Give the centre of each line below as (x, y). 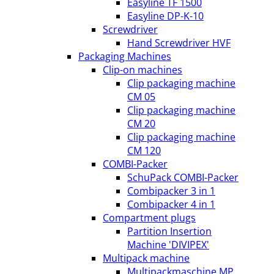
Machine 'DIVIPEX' (168, 245)
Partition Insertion (169, 231)
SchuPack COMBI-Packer (183, 177)
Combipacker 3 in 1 (171, 191)
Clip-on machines (143, 70)
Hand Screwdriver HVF (179, 43)
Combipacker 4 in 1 (171, 204)
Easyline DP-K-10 (165, 16)
